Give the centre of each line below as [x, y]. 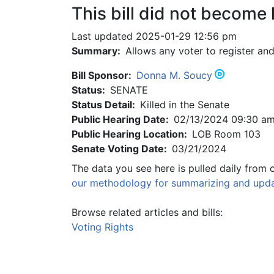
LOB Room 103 [226, 134]
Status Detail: [103, 105]
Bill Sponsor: [102, 75]
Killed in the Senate [185, 105]
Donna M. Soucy [174, 75]
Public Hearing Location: [129, 134]
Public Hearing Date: [120, 119]
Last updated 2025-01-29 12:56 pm [154, 36]
